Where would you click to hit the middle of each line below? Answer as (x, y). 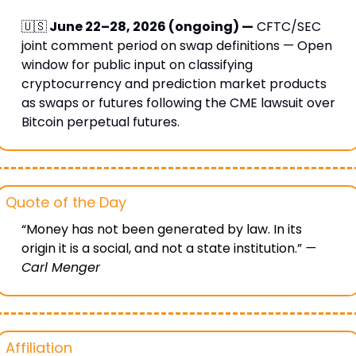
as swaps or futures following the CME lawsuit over (178, 103)
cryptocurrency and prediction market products (174, 84)
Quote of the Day (66, 203)
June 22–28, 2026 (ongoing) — (150, 27)
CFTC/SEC (287, 27)
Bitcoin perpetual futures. (100, 122)
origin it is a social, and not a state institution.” (163, 249)
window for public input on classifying (137, 65)
